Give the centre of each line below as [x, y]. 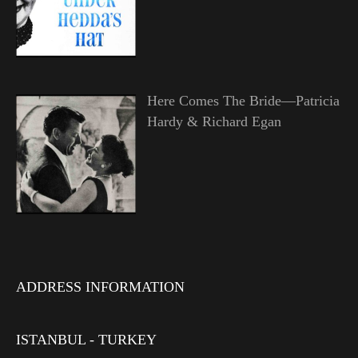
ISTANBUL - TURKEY [86, 340]
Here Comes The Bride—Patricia [243, 100]
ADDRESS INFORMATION [100, 287]
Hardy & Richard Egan [214, 121]
